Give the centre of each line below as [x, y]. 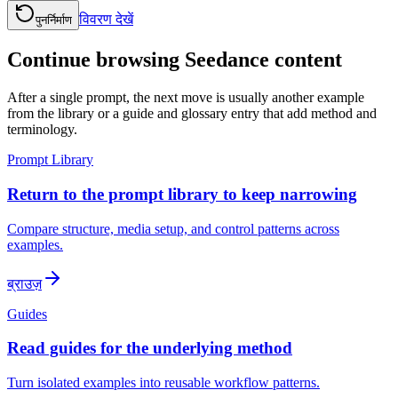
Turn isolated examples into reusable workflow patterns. [163, 382]
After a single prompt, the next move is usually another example [186, 98]
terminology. [42, 130]
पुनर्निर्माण [54, 20]
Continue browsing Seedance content [175, 60]
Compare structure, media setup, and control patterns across [173, 228]
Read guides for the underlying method [150, 348]
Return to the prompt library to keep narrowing [182, 194]
